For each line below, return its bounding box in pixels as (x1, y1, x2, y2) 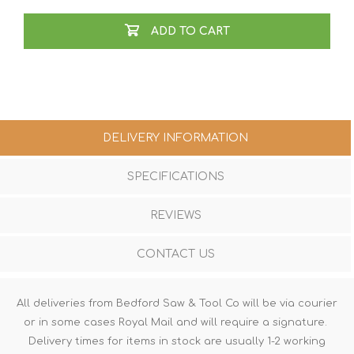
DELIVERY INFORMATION (103, 132, 248, 145)
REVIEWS (149, 209, 201, 222)
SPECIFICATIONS (126, 171, 224, 183)
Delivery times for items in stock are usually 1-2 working (28, 336, 326, 348)
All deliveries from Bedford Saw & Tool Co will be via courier (17, 298, 337, 310)
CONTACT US (136, 248, 215, 261)
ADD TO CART (150, 25, 230, 38)
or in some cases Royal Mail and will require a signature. (24, 317, 330, 329)
